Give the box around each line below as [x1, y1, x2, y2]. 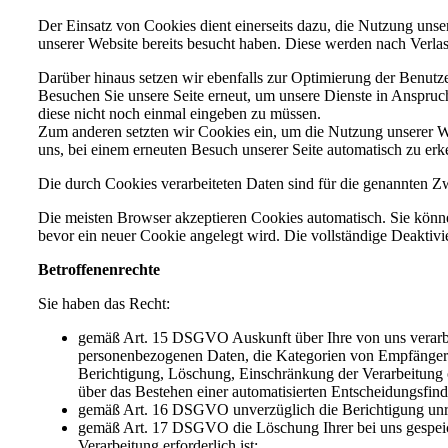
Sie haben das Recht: [38, 294, 170, 312]
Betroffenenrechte [38, 260, 160, 278]
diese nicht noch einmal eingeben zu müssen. [38, 104, 321, 122]
